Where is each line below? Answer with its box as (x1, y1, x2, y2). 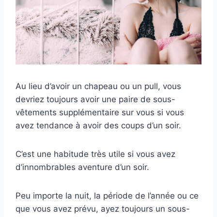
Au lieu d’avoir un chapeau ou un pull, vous (15, 81, 181, 91)
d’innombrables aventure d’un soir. (15, 162, 149, 172)
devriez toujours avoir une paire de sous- (15, 94, 175, 104)
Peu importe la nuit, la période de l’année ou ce (15, 190, 199, 201)
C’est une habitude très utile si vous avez (15, 149, 175, 159)
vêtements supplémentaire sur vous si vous (15, 107, 184, 117)
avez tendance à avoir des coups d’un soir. (15, 120, 181, 130)
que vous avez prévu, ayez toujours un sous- (15, 203, 190, 214)
